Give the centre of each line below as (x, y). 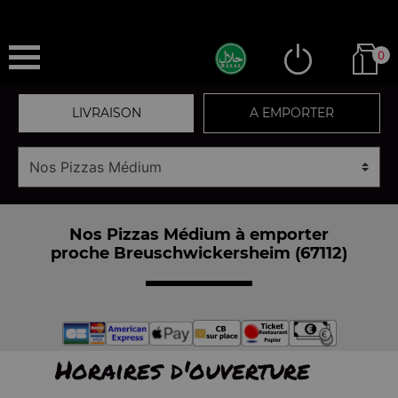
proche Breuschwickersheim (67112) (199, 253)
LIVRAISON (106, 113)
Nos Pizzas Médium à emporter (199, 234)
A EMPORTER (292, 113)
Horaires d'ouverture (183, 370)
